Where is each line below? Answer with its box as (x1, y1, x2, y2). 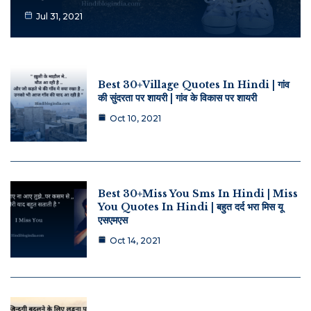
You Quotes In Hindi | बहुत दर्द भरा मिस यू (98, 201, 283, 214)
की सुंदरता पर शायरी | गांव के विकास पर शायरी (98, 91, 257, 104)
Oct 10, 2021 (110, 112, 161, 124)
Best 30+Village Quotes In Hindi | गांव (98, 78, 289, 91)
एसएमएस (98, 214, 128, 227)
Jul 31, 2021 (36, 11, 83, 22)
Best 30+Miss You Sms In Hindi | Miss (98, 187, 298, 201)
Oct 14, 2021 (110, 235, 160, 246)
